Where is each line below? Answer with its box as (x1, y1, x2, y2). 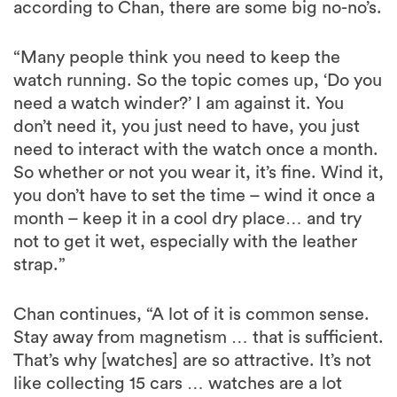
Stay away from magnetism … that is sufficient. (13, 329, 384, 347)
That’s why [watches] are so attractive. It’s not (13, 352, 371, 370)
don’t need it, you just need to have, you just (13, 118, 360, 136)
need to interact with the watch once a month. (13, 141, 378, 160)
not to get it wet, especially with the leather (13, 233, 357, 252)
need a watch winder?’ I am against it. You (13, 95, 344, 113)
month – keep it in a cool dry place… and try (13, 210, 362, 229)
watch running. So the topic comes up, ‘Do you (13, 72, 382, 90)
